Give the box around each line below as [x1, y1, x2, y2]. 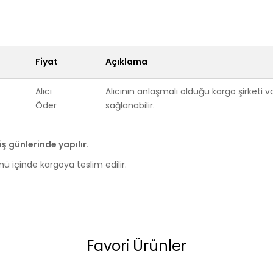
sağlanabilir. [105, 99, 155, 112]
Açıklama [105, 55, 147, 68]
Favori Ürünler [87, 236, 186, 256]
